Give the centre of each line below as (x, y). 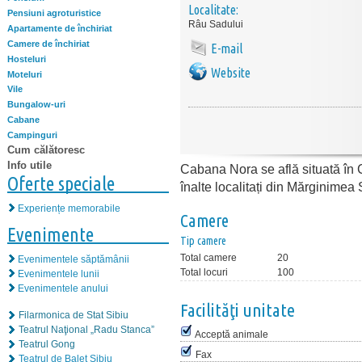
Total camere (208, 258)
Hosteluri (27, 59)
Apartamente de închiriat (60, 29)
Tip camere (203, 241)
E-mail (227, 48)
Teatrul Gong (47, 344)
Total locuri (204, 272)
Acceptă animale (232, 335)
